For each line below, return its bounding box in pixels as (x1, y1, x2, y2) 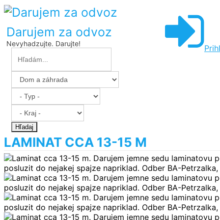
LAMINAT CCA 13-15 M (4, 135, 147, 150)
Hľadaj (15, 123, 33, 131)
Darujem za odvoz (6, 25, 112, 39)
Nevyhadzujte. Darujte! (6, 39, 81, 48)
